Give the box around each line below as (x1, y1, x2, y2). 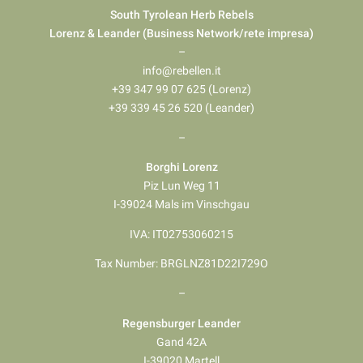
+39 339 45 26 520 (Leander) (109, 101, 254, 115)
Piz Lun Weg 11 (143, 179, 220, 193)
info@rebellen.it (142, 64, 221, 78)
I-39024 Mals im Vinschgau (113, 198, 250, 211)
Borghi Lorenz (145, 160, 218, 174)
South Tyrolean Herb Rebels (109, 8, 254, 22)
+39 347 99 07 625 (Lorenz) (112, 83, 251, 96)
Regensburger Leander (122, 316, 241, 330)
